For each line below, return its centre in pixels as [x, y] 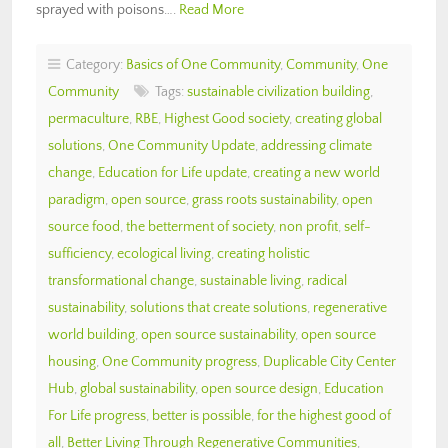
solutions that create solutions [218, 307]
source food [84, 226]
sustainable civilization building [278, 91]
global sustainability [137, 388]
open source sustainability [218, 334]
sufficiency [79, 253]
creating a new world [316, 172]
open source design [259, 388]
